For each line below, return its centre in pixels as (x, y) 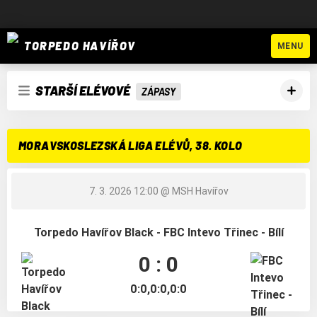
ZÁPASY (158, 92)
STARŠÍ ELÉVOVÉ (83, 91)
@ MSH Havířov (193, 191)
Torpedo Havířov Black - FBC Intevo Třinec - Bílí (158, 232)
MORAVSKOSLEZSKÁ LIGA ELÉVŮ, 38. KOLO (131, 145)
